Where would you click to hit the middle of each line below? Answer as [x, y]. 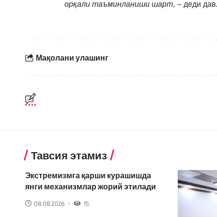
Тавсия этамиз [69, 155]
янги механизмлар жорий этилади [91, 186]
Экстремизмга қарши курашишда [88, 175]
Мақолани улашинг [72, 57]
